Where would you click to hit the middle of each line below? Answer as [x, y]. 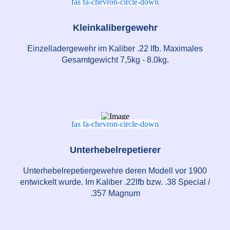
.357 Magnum [115, 194]
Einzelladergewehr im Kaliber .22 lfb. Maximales [115, 49]
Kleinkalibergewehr [115, 28]
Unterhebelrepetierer [115, 150]
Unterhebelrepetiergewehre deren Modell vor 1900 [115, 171]
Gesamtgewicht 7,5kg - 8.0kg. [115, 60]
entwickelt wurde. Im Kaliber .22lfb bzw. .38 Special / [115, 182]
